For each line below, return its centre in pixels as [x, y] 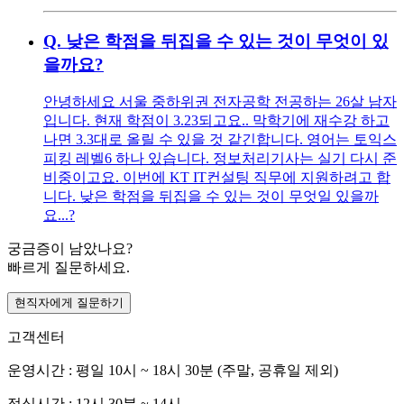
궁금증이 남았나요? [70, 249]
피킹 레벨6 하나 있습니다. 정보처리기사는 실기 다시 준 [220, 159]
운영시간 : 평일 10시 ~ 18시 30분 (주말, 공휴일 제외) [173, 371]
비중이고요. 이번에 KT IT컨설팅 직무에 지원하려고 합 [217, 178]
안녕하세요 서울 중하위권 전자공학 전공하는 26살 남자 [220, 102]
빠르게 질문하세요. [69, 268]
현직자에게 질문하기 [69, 303]
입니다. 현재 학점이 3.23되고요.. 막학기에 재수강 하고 [216, 121]
